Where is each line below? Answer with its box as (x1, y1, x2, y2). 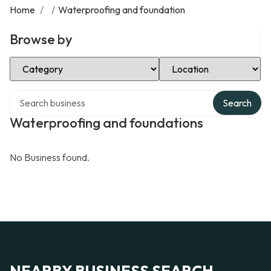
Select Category (9, 55, 78, 67)
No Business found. (10, 151, 90, 163)
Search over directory (9, 89, 99, 101)
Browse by (10, 31, 73, 48)
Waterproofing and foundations (10, 114, 203, 131)
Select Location (158, 55, 224, 67)
